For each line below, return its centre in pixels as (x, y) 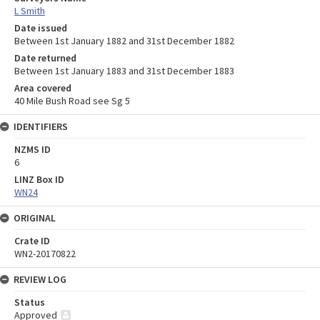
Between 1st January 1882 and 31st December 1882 (124, 40)
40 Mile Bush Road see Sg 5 (72, 100)
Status (30, 302)
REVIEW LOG (40, 279)
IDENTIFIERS (41, 126)
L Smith (30, 10)
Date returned (45, 57)
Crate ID (32, 240)
